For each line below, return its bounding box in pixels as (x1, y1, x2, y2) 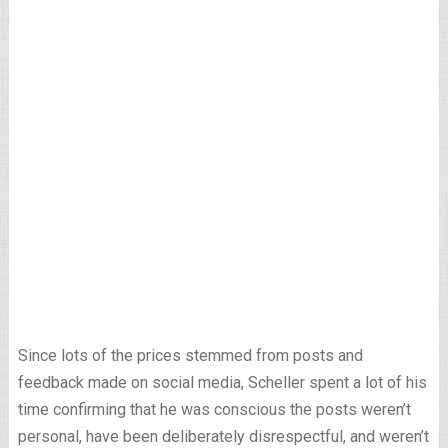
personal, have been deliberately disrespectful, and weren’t (17, 427, 429, 446)
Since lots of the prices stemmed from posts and (17, 346, 363, 365)
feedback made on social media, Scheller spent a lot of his (17, 373, 427, 392)
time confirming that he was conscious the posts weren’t (17, 400, 411, 419)
